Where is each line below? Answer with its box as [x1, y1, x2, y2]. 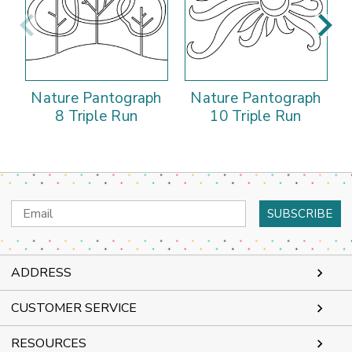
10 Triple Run [210, 106, 302, 127]
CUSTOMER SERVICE [11, 299, 137, 317]
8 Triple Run [55, 106, 137, 127]
